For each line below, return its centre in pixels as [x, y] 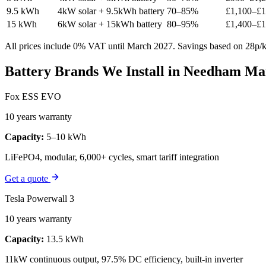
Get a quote [28, 178]
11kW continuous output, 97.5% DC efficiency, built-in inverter [124, 259]
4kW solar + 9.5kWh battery [111, 11]
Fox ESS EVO [33, 96]
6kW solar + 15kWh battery [110, 24]
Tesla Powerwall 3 [39, 198]
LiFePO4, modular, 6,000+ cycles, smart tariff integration [112, 157]
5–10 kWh [65, 137]
